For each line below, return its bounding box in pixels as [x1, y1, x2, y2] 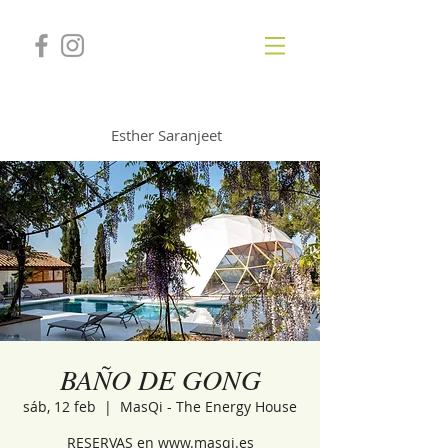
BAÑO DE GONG [59, 360, 261, 398]
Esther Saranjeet [111, 125, 222, 145]
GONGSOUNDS [82, 94, 248, 122]
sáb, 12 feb [23, 397, 96, 416]
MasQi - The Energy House [120, 397, 297, 416]
